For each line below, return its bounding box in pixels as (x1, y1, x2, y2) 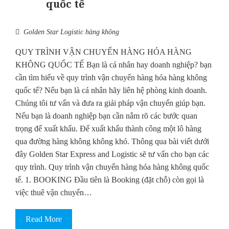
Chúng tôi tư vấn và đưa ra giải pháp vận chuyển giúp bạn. (15, 99, 205, 108)
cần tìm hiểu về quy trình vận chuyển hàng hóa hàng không (15, 73, 207, 82)
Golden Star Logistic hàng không (24, 28, 119, 36)
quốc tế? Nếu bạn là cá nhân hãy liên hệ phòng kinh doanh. (15, 86, 207, 95)
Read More (26, 215, 62, 224)
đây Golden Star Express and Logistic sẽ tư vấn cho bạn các (15, 150, 209, 159)
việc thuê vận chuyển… (15, 188, 92, 197)
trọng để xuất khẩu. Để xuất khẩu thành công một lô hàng (15, 124, 201, 133)
